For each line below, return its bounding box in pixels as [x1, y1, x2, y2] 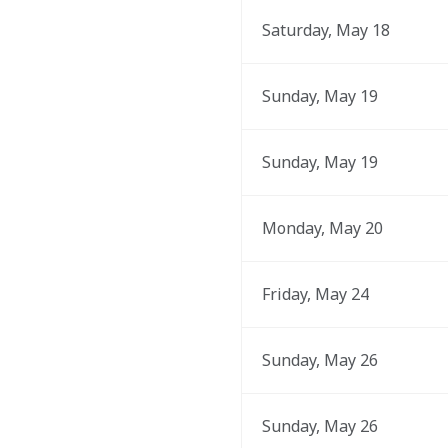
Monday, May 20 [261, 217, 383, 239]
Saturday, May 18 [261, 19, 390, 41]
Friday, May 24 [261, 283, 369, 305]
